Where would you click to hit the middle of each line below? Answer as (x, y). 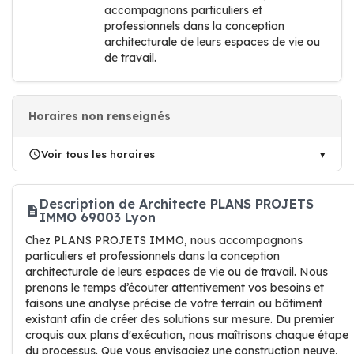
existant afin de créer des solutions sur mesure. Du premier (180, 319)
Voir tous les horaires (98, 154)
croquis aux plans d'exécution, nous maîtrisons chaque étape (187, 335)
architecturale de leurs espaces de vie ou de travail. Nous (177, 272)
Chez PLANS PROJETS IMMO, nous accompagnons (164, 240)
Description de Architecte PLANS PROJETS (177, 204)
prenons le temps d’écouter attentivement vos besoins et (175, 288)
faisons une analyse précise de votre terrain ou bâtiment (174, 303)
